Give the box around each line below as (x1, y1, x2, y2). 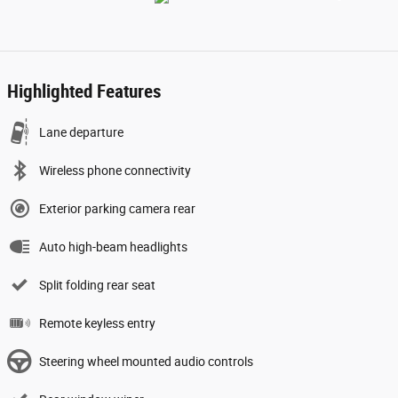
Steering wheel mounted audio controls (39, 354, 253, 369)
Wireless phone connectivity (39, 163, 191, 178)
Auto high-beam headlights (39, 239, 187, 254)
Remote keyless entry (39, 315, 155, 330)
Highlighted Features (7, 80, 162, 102)
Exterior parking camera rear (39, 201, 195, 216)
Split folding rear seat (39, 277, 155, 292)
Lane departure (39, 124, 123, 139)
